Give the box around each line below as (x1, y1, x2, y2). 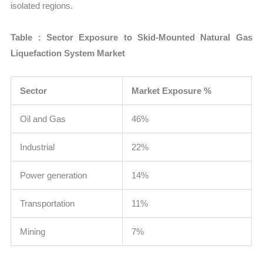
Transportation (20, 198, 75, 208)
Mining (20, 226, 46, 237)
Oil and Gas (20, 113, 66, 124)
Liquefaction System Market (11, 48, 126, 58)
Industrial (20, 141, 55, 152)
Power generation (20, 170, 87, 180)
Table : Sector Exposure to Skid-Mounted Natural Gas (11, 32, 252, 42)
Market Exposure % (131, 85, 212, 96)
